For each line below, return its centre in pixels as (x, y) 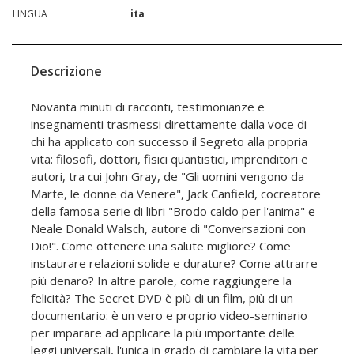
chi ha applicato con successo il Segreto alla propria (169, 142)
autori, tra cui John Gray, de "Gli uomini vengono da (168, 177)
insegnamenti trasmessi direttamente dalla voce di (169, 124)
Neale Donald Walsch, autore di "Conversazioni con (168, 229)
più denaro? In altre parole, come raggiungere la (161, 281)
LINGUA (30, 14)
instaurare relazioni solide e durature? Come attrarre (174, 264)
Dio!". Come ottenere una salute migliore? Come (161, 246)
